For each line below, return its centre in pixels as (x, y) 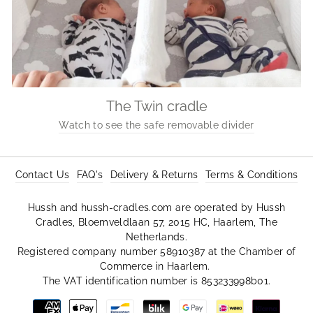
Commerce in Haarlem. (156, 267)
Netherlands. (156, 237)
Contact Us (42, 175)
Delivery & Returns (154, 175)
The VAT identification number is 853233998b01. (156, 281)
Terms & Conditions (252, 175)
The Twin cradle (156, 106)
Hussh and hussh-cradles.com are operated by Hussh (156, 208)
